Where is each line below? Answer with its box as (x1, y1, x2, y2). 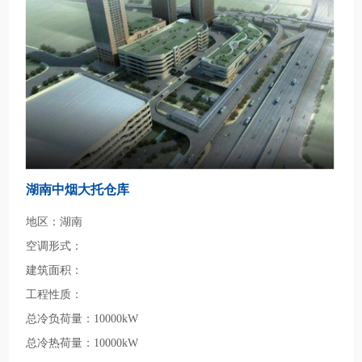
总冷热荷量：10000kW (26, 336, 139, 349)
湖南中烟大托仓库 (26, 182, 130, 196)
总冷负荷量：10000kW (26, 312, 139, 325)
